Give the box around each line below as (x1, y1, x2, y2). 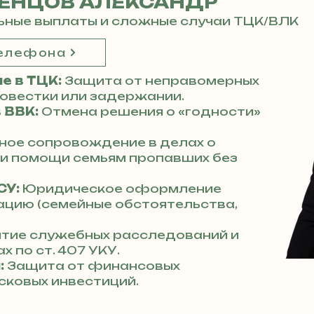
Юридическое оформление (20, 182, 221, 196)
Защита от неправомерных (62, 74, 259, 88)
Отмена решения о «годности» (41, 104, 261, 118)
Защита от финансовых (4, 259, 180, 273)
